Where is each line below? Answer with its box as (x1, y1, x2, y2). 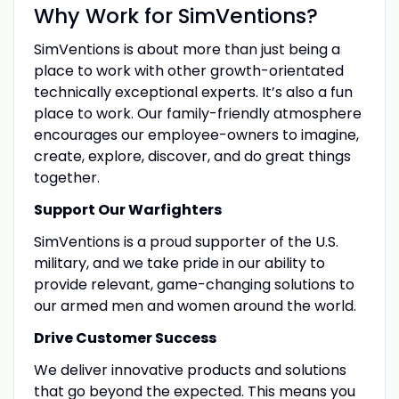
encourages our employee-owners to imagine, (33, 124, 359, 145)
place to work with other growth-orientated (33, 60, 344, 81)
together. (33, 167, 100, 188)
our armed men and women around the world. (33, 295, 356, 316)
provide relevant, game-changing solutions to (33, 273, 354, 295)
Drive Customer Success (33, 327, 216, 348)
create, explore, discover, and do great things (33, 145, 351, 167)
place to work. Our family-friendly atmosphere (33, 102, 362, 124)
